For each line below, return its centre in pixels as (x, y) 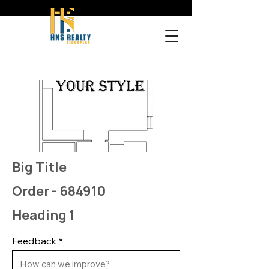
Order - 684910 (59, 191)
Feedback (34, 241)
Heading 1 (43, 215)
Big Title (39, 167)
